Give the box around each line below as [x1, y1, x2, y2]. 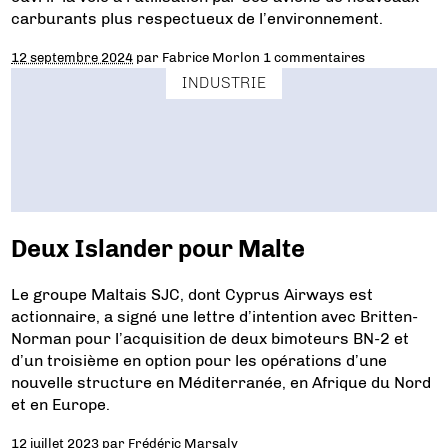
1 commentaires [263, 48, 366, 65]
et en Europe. [11, 395, 111, 415]
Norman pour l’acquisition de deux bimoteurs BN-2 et [11, 329, 410, 349]
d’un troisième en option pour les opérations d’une [11, 351, 388, 371]
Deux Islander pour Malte [11, 233, 306, 263]
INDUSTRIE [182, 73, 266, 93]
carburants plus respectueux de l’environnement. [11, 8, 384, 28]
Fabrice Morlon [162, 48, 261, 65]
